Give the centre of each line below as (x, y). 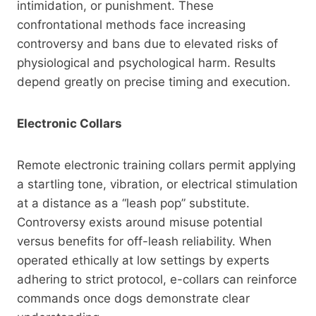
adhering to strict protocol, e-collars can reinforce (157, 279)
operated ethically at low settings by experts (143, 260)
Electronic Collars (69, 123)
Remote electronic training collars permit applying (156, 165)
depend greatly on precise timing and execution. (154, 81)
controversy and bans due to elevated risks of (147, 43)
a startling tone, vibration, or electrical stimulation (157, 184)
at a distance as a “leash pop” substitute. (133, 203)
